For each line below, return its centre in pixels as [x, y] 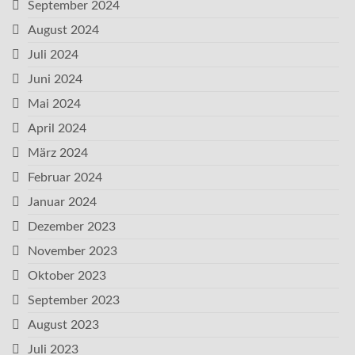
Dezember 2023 [72, 227]
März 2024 [58, 153]
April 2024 [57, 128]
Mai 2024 [54, 104]
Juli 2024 [53, 55]
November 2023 [73, 251]
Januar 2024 [62, 202]
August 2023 [63, 325]
